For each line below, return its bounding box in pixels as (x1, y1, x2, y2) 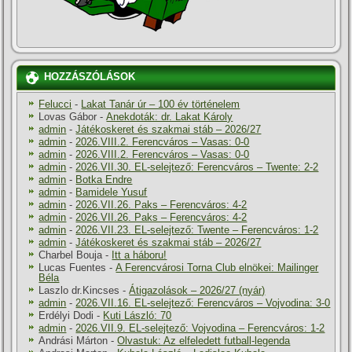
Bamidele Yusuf (75, 186, 148, 199)
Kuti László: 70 (103, 310, 172, 322)
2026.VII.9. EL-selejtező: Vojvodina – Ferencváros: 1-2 (75, 322, 325, 335)
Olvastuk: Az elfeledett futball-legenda (117, 335, 291, 347)
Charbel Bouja (38, 249, 103, 262)
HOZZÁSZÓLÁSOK (44, 71, 136, 83)
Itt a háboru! (112, 249, 167, 262)
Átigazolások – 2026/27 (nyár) (129, 284, 266, 297)
